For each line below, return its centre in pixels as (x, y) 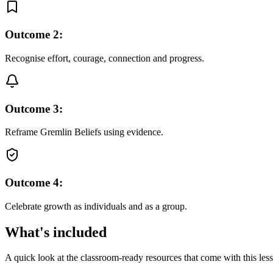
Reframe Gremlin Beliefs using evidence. (84, 132)
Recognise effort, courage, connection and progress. (105, 58)
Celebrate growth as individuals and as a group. (96, 206)
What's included (56, 232)
